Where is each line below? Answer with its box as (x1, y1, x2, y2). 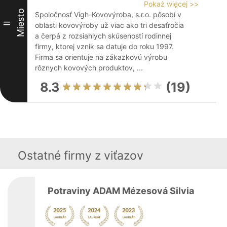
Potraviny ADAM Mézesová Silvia (48, 185, 194, 196)
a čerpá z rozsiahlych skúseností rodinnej (35, 31, 171, 40)
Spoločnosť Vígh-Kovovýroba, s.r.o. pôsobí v (35, 10, 181, 19)
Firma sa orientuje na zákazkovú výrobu (35, 53, 167, 61)
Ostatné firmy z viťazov (18, 148, 143, 163)
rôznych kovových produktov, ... (35, 63, 143, 72)
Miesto (15, 8, 26, 37)
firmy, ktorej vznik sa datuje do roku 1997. (35, 42, 174, 51)
